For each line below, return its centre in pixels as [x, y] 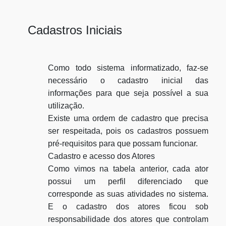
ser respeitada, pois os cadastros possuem [128, 131]
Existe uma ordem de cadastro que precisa [128, 118]
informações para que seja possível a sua [128, 93]
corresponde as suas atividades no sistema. [128, 194]
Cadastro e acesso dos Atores [101, 156]
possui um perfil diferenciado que [128, 181]
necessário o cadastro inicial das [128, 80]
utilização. [66, 106]
